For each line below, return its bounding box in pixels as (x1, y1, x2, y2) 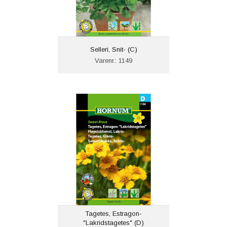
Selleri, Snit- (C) (90, 46, 137, 54)
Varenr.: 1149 (95, 57, 132, 65)
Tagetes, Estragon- (85, 210, 142, 218)
